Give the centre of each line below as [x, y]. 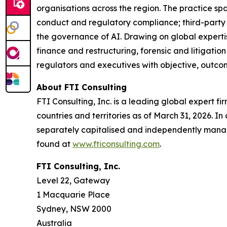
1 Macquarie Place [73, 195]
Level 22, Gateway [73, 180]
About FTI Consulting [82, 87]
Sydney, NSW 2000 [74, 209]
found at [54, 144]
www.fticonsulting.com [116, 144]
